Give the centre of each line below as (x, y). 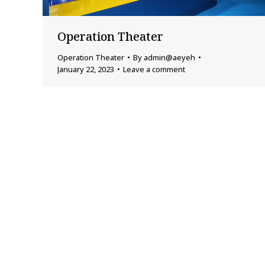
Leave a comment (154, 70)
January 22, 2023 (86, 70)
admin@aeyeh (169, 58)
